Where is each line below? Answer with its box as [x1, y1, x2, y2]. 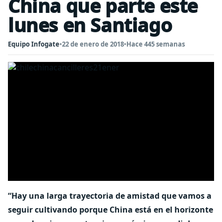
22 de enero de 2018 [62, 40, 124, 49]
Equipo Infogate [8, 40, 59, 49]
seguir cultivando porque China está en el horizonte [8, 204, 213, 215]
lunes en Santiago [8, 12, 172, 38]
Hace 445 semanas [126, 40, 185, 49]
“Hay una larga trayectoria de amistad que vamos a [8, 190, 212, 201]
